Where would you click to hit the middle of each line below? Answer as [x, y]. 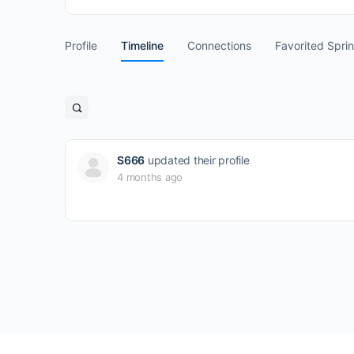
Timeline [142, 45]
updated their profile [197, 160]
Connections [219, 45]
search [95, 129]
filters [92, 144]
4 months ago [150, 177]
